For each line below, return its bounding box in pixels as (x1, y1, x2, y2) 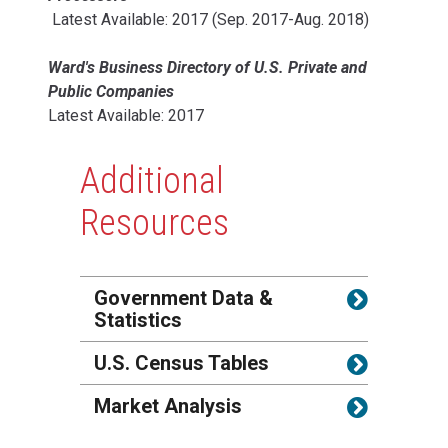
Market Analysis (94, 393, 242, 418)
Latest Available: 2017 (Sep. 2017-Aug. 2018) (52, 9, 369, 29)
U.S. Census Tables (94, 350, 269, 375)
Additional (80, 159, 224, 202)
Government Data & (94, 285, 273, 310)
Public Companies (48, 81, 178, 101)
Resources (80, 201, 229, 244)
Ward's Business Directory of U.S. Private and (48, 57, 367, 77)
